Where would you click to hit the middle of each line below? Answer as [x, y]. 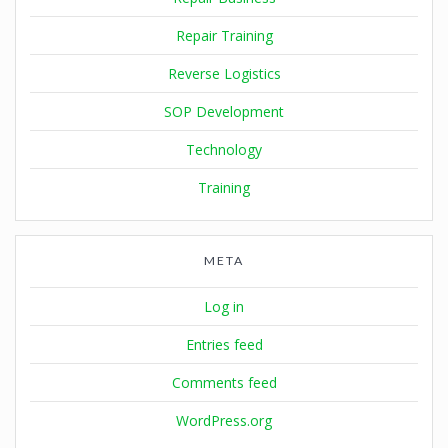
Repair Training [224, 35]
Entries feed [224, 344]
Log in [224, 306]
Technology [224, 149]
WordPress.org [224, 420]
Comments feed [224, 382]
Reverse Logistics [224, 73]
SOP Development [224, 111]
